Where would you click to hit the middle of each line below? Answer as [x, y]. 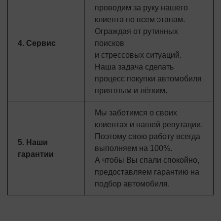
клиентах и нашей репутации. [149, 125]
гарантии [36, 154]
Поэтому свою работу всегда [147, 136]
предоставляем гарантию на [147, 172]
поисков [110, 43]
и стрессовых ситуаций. [138, 55]
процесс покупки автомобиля [148, 79]
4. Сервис [37, 43]
